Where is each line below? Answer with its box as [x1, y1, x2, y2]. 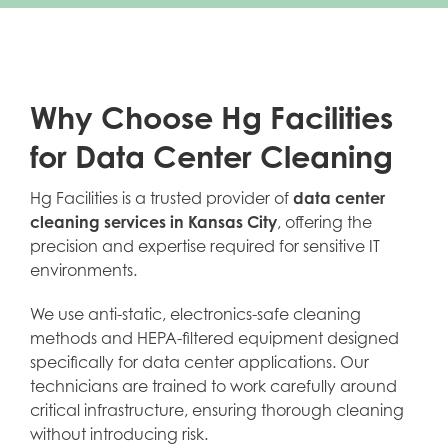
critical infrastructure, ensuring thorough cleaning [29, 400, 404, 420]
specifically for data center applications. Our [29, 352, 369, 372]
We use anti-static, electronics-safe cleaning [29, 304, 361, 324]
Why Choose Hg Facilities [29, 99, 393, 136]
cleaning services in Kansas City [29, 212, 277, 232]
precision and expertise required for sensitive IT [29, 236, 380, 256]
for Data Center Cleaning [29, 138, 393, 175]
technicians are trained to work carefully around [29, 376, 397, 396]
